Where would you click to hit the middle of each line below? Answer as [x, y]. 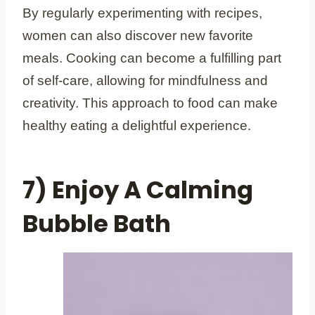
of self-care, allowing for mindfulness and [145, 80]
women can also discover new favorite [138, 35]
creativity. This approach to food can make [150, 103]
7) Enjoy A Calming [138, 189]
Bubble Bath [97, 223]
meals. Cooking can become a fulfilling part [152, 58]
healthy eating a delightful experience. [137, 125]
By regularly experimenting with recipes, [142, 13]
